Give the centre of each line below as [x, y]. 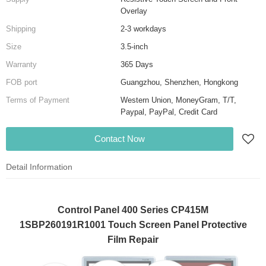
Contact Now [120, 139]
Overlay [134, 11]
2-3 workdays [143, 29]
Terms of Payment [38, 100]
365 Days [137, 65]
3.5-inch [134, 47]
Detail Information [39, 167]
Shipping [21, 29]
